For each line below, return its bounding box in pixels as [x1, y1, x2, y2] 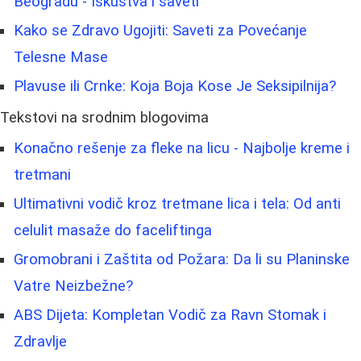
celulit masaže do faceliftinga [14, 222, 212, 240]
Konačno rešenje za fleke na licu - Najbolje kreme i [14, 139, 350, 158]
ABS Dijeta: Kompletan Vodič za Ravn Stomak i [14, 306, 326, 325]
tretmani [14, 166, 71, 185]
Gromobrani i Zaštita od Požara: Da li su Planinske [14, 251, 350, 269]
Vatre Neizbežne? [14, 277, 133, 296]
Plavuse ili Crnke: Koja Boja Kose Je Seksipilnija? [14, 77, 336, 96]
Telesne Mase [14, 48, 108, 67]
